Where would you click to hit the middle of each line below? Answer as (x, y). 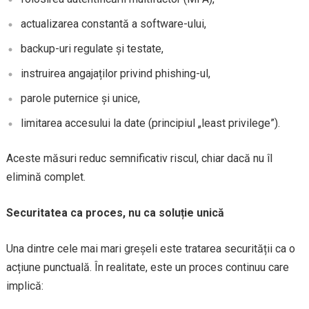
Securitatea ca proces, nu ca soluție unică (115, 213)
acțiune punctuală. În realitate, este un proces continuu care (147, 267)
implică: (24, 286)
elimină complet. (46, 177)
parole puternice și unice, (80, 98)
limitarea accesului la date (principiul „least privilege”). (150, 123)
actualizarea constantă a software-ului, (113, 24)
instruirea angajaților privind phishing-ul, (115, 73)
